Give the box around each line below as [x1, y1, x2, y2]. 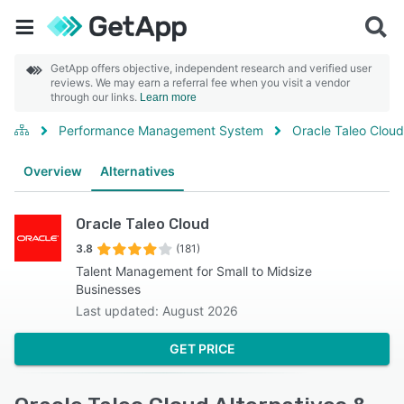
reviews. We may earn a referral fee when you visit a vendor [50, 76, 350, 89]
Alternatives [100, 163, 175, 179]
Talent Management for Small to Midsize [76, 263, 313, 279]
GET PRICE [169, 341, 235, 356]
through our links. [50, 90, 140, 104]
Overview [23, 163, 82, 179]
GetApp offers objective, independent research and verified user [50, 61, 372, 75]
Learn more [140, 91, 197, 104]
